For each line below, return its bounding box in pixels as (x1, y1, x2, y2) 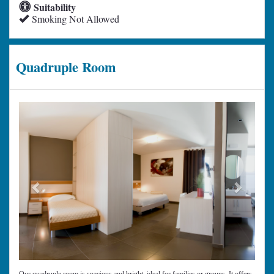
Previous (35, 102, 80, 118)
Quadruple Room (16, 57, 116, 77)
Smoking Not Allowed (29, 12, 119, 25)
